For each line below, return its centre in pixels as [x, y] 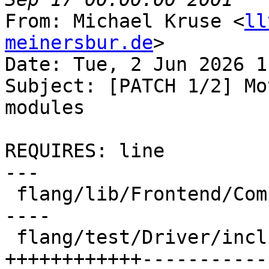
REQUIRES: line [85, 151]
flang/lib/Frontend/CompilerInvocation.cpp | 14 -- [11, 194]
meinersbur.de [79, 43]
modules [45, 108]
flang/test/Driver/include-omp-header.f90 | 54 [11, 237]
